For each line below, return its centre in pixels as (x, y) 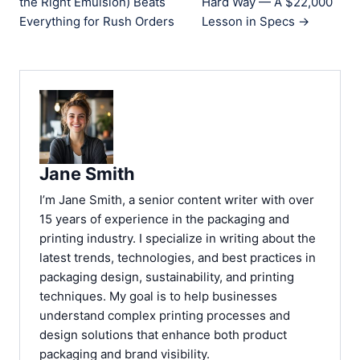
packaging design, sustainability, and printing (167, 277)
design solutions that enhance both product (163, 335)
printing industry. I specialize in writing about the (178, 238)
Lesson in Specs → (256, 21)
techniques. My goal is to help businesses (158, 296)
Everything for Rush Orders (97, 21)
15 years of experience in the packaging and (164, 219)
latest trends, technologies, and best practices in (178, 258)
